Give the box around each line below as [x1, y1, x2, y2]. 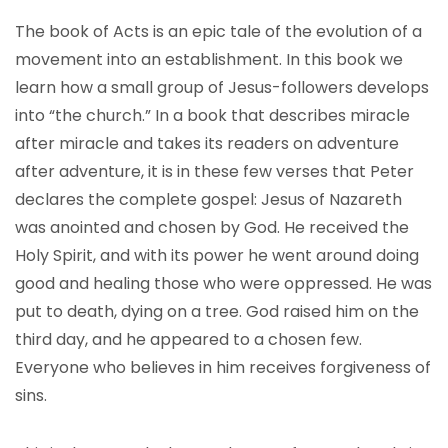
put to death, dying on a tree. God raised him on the [15, 300, 419, 323]
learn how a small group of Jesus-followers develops [15, 76, 429, 99]
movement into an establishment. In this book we [15, 48, 403, 71]
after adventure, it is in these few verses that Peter [15, 160, 414, 183]
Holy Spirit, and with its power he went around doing [15, 244, 419, 267]
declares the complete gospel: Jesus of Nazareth [15, 188, 402, 211]
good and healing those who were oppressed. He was [15, 272, 432, 295]
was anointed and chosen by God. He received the [15, 216, 409, 239]
